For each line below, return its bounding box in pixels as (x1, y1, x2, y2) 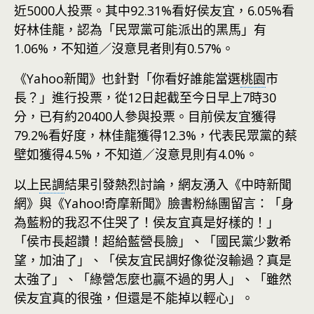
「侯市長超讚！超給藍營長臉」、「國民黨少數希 (14, 232, 292, 250)
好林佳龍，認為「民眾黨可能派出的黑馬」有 (14, 20, 266, 38)
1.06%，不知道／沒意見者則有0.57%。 (14, 39, 234, 57)
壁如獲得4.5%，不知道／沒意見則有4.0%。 (14, 145, 258, 163)
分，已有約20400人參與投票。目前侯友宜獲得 (14, 107, 276, 125)
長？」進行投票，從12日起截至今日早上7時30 (14, 88, 276, 106)
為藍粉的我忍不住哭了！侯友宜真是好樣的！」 (14, 213, 279, 231)
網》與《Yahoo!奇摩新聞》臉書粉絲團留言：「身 (14, 194, 294, 212)
